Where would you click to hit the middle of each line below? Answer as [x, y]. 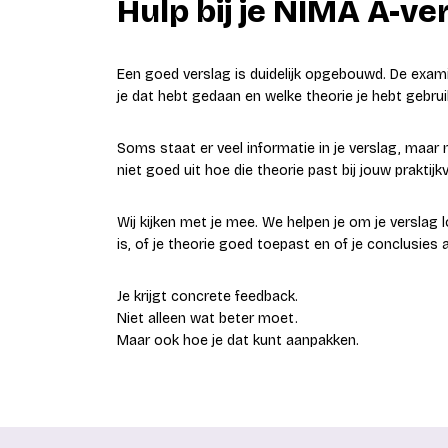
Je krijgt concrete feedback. [207, 296]
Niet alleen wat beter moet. [207, 318]
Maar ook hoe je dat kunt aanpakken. [238, 340]
